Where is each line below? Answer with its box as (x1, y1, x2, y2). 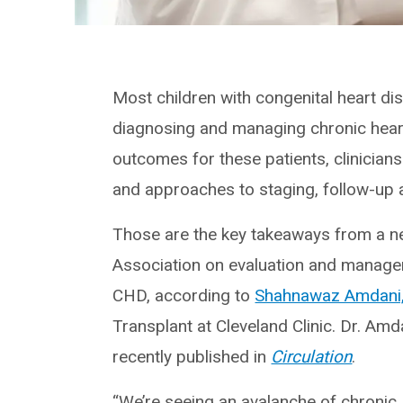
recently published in (112, 345, 272, 367)
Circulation (271, 345, 353, 367)
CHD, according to (112, 284, 255, 306)
